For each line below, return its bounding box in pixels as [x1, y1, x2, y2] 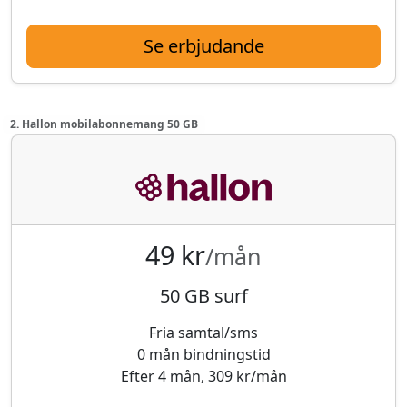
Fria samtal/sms [149, 322, 258, 342]
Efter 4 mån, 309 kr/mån [120, 365, 287, 386]
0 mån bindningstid [136, 343, 271, 364]
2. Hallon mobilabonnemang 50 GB [9, 115, 198, 132]
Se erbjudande [143, 33, 264, 58]
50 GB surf [159, 283, 248, 308]
